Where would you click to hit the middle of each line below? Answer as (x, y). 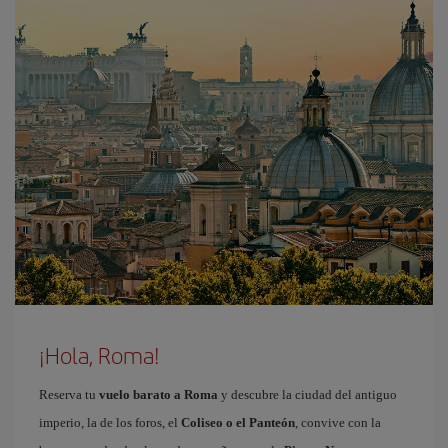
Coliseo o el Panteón (238, 422)
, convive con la (338, 422)
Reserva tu (69, 394)
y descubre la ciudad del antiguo (307, 394)
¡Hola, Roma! (99, 355)
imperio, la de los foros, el (110, 422)
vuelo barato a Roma (158, 394)
